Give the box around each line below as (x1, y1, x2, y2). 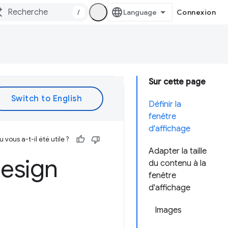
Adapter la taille (149, 146, 207, 156)
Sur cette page (149, 77, 206, 87)
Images (155, 205, 182, 215)
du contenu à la (149, 158, 206, 168)
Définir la (149, 99, 181, 109)
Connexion (176, 8, 216, 17)
